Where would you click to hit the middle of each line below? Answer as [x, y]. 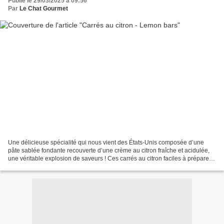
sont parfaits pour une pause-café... [56, 166]
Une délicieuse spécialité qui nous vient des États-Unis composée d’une [106, 142]
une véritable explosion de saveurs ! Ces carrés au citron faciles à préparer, [110, 158]
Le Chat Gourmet [44, 9]
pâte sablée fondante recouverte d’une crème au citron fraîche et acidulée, [109, 150]
